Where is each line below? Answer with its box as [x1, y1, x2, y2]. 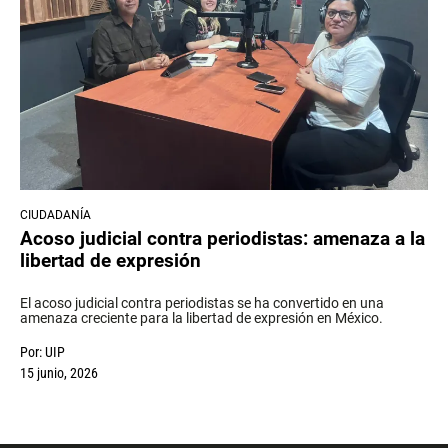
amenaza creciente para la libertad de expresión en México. [20, 310, 383, 327]
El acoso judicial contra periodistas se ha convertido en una [20, 295, 384, 312]
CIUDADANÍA [20, 207, 91, 222]
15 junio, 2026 [20, 365, 98, 382]
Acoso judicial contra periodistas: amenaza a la [20, 227, 425, 251]
